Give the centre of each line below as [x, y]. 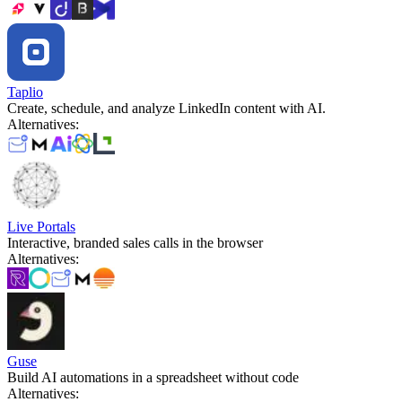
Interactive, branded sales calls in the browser [135, 242]
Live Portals [41, 226]
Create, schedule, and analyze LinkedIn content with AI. [166, 108]
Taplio [25, 92]
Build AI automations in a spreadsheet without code [153, 377]
